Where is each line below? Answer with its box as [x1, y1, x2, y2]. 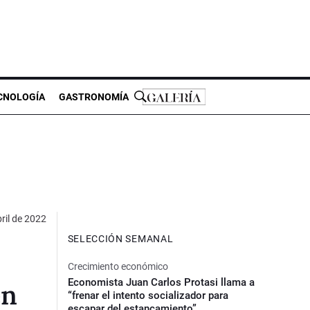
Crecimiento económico [67, 260, 168, 272]
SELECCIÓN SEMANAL [67, 232, 174, 244]
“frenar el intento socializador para [67, 289, 228, 302]
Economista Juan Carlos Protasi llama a [67, 275, 255, 289]
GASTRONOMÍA [59, 91, 129, 102]
